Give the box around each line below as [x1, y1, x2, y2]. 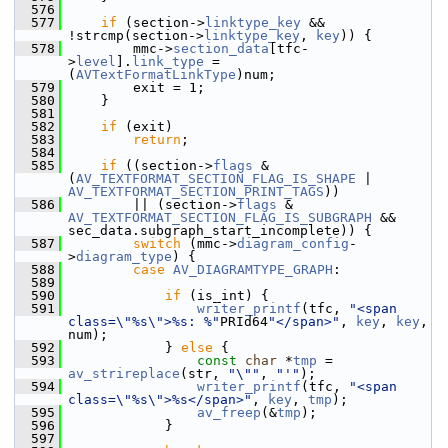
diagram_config [237, 236, 349, 251]
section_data [173, 41, 269, 56]
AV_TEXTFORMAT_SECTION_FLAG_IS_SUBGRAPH [68, 210, 372, 225]
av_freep [197, 405, 261, 420]
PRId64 [220, 314, 268, 329]
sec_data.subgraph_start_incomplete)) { [68, 223, 372, 238]
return [133, 132, 181, 147]
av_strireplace [68, 366, 180, 381]
